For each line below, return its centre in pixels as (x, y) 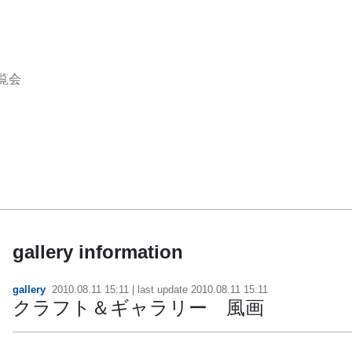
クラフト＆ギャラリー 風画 (139, 307)
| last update (160, 289)
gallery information (98, 251)
